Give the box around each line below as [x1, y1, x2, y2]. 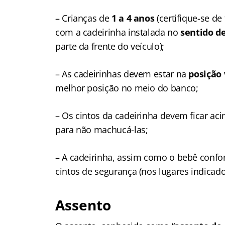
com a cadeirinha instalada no [55, 26, 181, 38]
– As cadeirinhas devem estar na [55, 68, 186, 80]
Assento [55, 195, 111, 214]
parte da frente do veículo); [55, 40, 164, 52]
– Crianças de [55, 12, 111, 24]
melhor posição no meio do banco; [55, 82, 198, 94]
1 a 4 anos [111, 12, 155, 24]
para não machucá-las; [55, 124, 148, 136]
